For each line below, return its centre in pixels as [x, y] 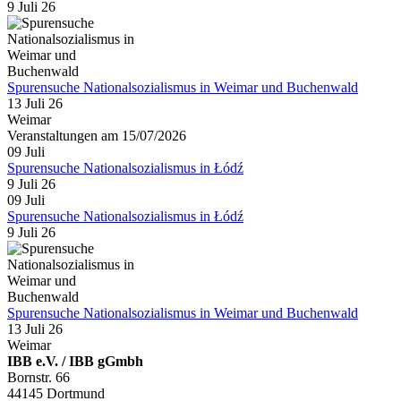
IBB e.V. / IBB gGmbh [75, 361]
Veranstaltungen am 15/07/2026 [97, 135]
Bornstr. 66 [38, 377]
